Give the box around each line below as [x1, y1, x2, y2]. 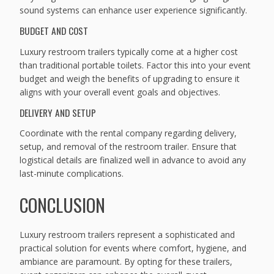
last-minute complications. [20, 168, 124, 180]
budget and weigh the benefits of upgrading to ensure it [20, 72, 240, 84]
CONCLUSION [20, 191, 106, 218]
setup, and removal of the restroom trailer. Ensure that [20, 141, 237, 153]
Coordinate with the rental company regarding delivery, [20, 127, 237, 139]
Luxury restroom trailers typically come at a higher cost [20, 45, 239, 57]
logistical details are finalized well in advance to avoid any [20, 154, 246, 166]
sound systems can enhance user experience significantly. [20, 4, 248, 16]
